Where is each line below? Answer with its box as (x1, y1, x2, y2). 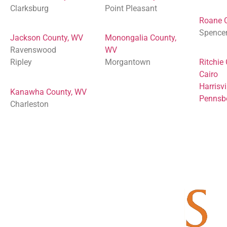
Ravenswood (10, 45, 56, 55)
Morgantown (104, 57, 150, 67)
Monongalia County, (104, 33, 176, 43)
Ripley (10, 57, 32, 67)
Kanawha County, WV (10, 87, 87, 97)
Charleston (10, 99, 49, 109)
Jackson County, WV (10, 33, 83, 43)
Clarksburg (10, 3, 49, 13)
